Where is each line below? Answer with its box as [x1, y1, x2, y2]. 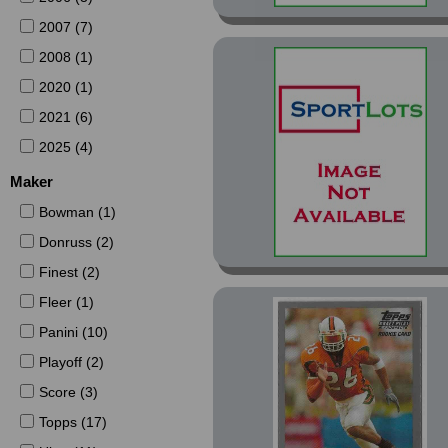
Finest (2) [38, 264, 100, 280]
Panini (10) [38, 324, 108, 340]
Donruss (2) [38, 234, 114, 250]
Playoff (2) [38, 354, 104, 370]
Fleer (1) [38, 294, 94, 310]
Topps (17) [38, 414, 107, 430]
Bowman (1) [38, 204, 116, 220]
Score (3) [38, 384, 98, 400]
